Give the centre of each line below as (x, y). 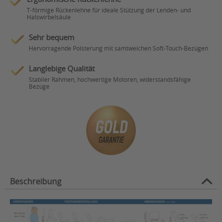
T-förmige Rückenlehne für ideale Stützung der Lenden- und (109, 10)
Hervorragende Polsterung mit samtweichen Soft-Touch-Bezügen (118, 48)
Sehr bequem (52, 37)
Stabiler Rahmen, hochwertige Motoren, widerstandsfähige (110, 79)
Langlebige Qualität (61, 68)
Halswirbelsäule (49, 17)
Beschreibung (36, 181)
